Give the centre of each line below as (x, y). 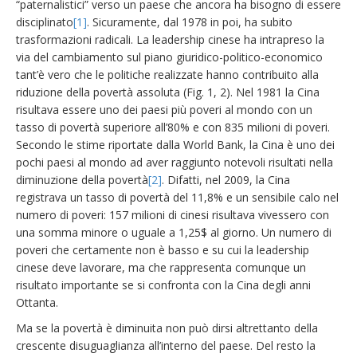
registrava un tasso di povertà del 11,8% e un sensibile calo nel (177, 197)
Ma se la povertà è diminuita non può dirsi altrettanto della (167, 328)
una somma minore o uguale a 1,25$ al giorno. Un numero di (174, 232)
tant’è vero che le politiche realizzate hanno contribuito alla (167, 75)
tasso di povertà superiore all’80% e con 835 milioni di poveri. (173, 127)
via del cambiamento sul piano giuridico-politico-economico (169, 57)
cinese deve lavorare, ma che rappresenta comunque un (161, 267)
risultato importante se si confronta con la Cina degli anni (163, 285)
